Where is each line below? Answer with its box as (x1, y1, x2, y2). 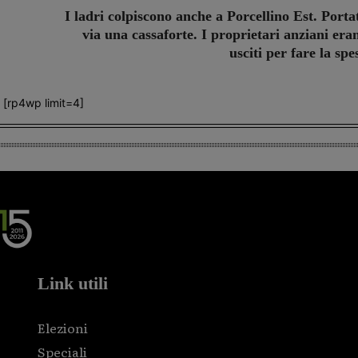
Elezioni (38, 318, 89, 338)
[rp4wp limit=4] (2, 96, 84, 110)
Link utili (38, 273, 109, 294)
